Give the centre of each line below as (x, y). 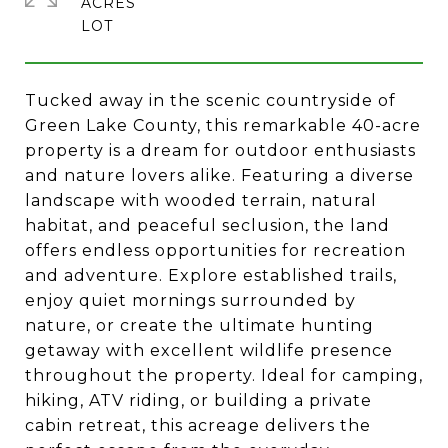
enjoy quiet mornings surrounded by (190, 300)
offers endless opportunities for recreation (215, 250)
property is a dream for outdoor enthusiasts (220, 150)
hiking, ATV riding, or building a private (198, 400)
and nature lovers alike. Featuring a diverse (219, 175)
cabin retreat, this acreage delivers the (198, 425)
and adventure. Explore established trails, (211, 275)
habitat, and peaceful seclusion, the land (207, 225)
